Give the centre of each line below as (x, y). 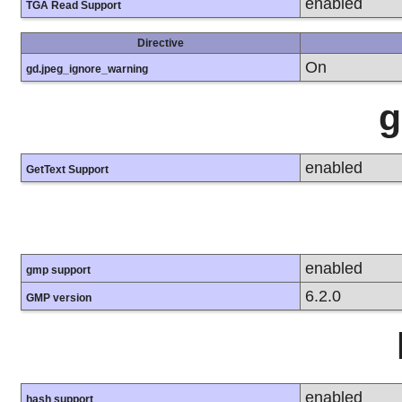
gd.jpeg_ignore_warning (87, 70)
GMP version (59, 298)
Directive (161, 44)
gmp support (58, 271)
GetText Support (67, 170)
